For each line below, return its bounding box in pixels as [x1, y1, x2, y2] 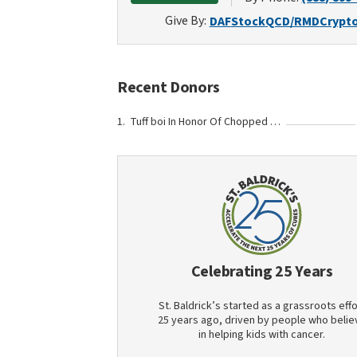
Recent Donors [117, 76, 221, 99]
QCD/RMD [265, 13, 320, 30]
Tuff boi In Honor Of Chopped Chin [270, 114, 280, 130]
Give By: [164, 12, 206, 29]
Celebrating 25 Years [190, 261, 333, 283]
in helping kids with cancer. [198, 327, 326, 343]
